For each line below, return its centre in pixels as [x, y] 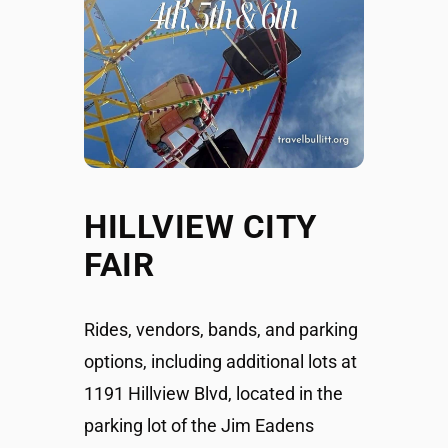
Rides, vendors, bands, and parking [221, 329]
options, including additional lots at [220, 361]
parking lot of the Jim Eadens [199, 425]
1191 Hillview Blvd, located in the [213, 393]
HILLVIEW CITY [200, 226]
